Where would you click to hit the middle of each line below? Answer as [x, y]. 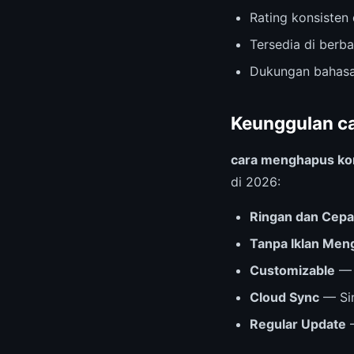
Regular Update [298, 324]
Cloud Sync [284, 297]
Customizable [292, 270]
